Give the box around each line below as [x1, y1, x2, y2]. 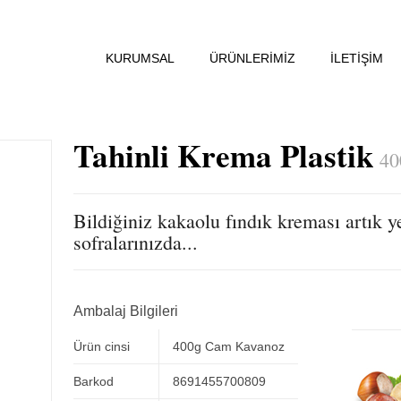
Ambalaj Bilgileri [73, 303, 178, 319]
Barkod [73, 374, 114, 388]
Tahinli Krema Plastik [73, 132, 373, 178]
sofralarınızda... [73, 229, 198, 255]
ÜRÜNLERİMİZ [209, 51, 295, 65]
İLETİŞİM [330, 51, 383, 65]
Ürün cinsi [73, 339, 130, 354]
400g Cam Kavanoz [172, 339, 285, 354]
